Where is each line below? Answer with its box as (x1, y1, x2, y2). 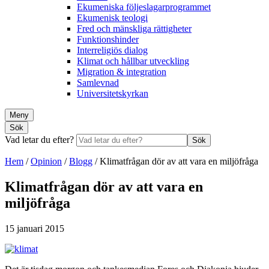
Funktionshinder (77, 34, 139, 44)
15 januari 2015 (5, 223, 64, 234)
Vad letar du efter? (5, 134, 76, 145)
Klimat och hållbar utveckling (77, 55, 189, 66)
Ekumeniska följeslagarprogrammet (77, 1, 211, 12)
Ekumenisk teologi (77, 12, 148, 23)
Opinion (31, 156, 62, 166)
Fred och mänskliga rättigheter (77, 23, 192, 34)
